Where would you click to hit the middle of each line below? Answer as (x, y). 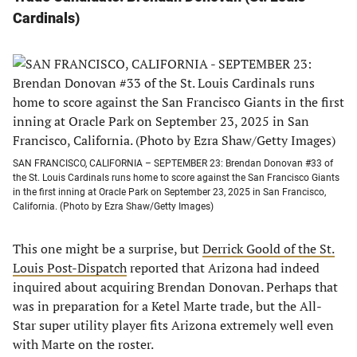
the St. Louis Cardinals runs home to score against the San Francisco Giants (176, 178)
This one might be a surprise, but (108, 249)
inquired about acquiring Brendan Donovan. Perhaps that (175, 287)
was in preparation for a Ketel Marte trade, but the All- (167, 306)
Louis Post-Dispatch (70, 268)
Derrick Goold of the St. (269, 249)
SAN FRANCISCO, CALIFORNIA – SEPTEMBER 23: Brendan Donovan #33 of (173, 163)
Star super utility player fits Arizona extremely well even (173, 325)
